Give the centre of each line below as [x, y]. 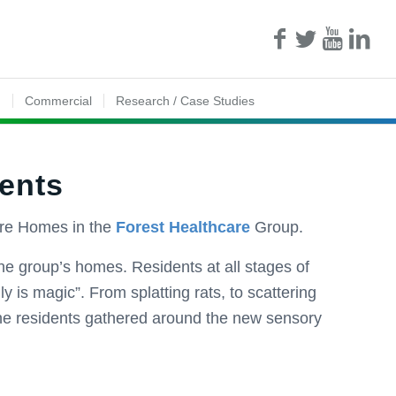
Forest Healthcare [183, 228]
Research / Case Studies [186, 101]
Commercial [59, 101]
